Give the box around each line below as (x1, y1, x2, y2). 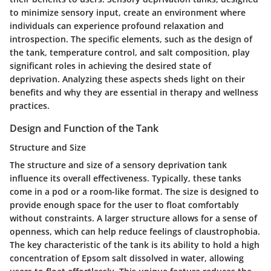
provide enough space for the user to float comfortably (10, 199, 239, 211)
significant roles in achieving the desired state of (10, 60, 211, 72)
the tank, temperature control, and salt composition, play (10, 47, 250, 59)
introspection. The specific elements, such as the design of (10, 33, 252, 45)
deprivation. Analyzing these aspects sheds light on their (10, 73, 245, 85)
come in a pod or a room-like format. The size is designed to (10, 186, 259, 198)
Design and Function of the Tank (10, 122, 158, 135)
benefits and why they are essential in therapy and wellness (10, 87, 258, 99)
